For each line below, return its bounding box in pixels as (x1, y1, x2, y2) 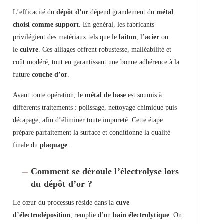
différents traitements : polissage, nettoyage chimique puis (13, 104, 177, 112)
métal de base (85, 91, 126, 99)
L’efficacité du (13, 8, 56, 16)
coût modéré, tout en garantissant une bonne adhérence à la (13, 58, 179, 66)
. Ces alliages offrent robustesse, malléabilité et (38, 46, 171, 54)
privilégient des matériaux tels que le (13, 33, 119, 41)
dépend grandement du (88, 8, 156, 16)
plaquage (40, 141, 67, 149)
